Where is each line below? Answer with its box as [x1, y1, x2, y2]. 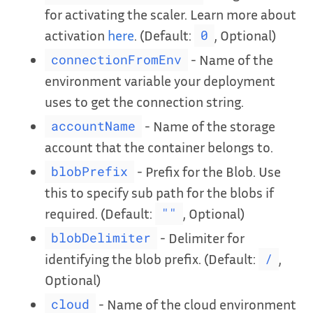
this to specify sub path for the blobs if [45, 183, 274, 201]
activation [45, 26, 108, 43]
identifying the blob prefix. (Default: [45, 249, 259, 267]
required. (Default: [45, 204, 155, 221]
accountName [50, 118, 136, 135]
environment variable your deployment [45, 71, 275, 89]
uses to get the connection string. [45, 92, 244, 110]
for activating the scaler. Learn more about [45, 5, 296, 22]
